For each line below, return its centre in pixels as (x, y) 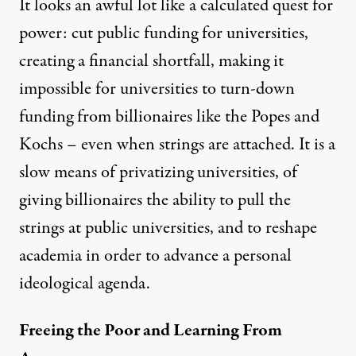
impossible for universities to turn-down (157, 89)
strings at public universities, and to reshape (168, 228)
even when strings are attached (186, 144)
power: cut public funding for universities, (164, 33)
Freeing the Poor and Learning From (151, 330)
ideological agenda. (85, 283)
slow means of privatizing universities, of (158, 172)
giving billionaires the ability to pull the (155, 200)
